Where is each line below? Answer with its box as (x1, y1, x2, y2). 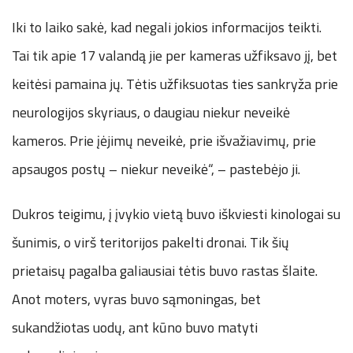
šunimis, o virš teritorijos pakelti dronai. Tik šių (12, 232, 289, 254)
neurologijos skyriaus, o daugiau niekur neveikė (12, 102, 290, 124)
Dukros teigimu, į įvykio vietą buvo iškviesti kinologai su (12, 203, 340, 225)
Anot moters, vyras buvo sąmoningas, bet (12, 288, 261, 310)
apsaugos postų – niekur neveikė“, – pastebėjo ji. (12, 158, 300, 180)
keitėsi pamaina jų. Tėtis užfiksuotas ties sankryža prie (12, 73, 338, 95)
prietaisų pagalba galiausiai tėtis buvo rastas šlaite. (12, 260, 318, 282)
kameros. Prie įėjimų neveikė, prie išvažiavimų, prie (12, 130, 316, 152)
